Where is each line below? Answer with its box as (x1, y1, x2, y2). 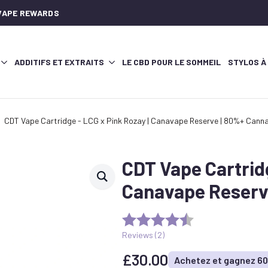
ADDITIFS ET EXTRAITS (14, 56, 104, 67)
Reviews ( (122, 229, 157, 240)
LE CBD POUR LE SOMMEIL (121, 56, 221, 67)
